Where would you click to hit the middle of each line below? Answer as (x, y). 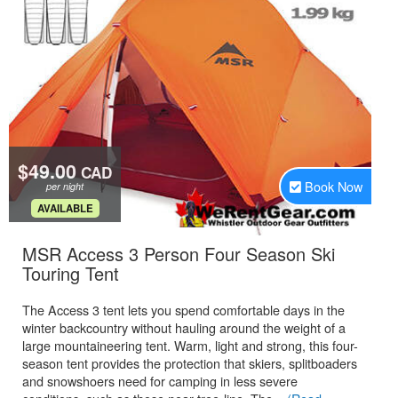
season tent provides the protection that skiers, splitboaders (190, 363)
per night (65, 186)
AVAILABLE (65, 208)
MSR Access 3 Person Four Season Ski (179, 254)
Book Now (334, 186)
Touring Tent (71, 273)
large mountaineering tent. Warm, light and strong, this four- (190, 345)
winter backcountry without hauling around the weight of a (184, 327)
